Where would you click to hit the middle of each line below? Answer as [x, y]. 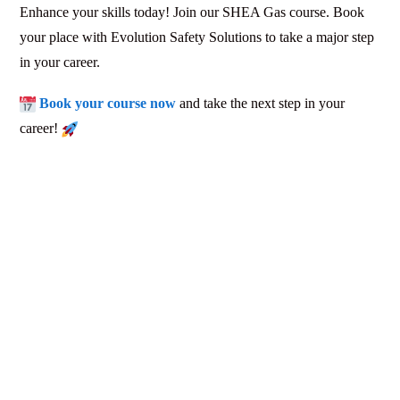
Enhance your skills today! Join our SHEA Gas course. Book [192, 12]
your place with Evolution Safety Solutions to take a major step [197, 37]
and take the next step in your [260, 103]
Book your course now [108, 103]
